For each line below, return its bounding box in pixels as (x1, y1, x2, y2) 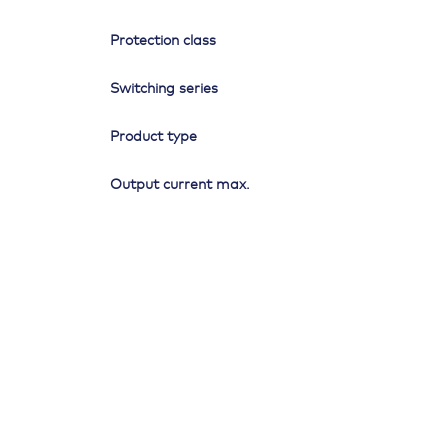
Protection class (110, 34, 217, 49)
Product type (110, 130, 198, 145)
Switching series (110, 82, 219, 97)
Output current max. (110, 178, 251, 193)
